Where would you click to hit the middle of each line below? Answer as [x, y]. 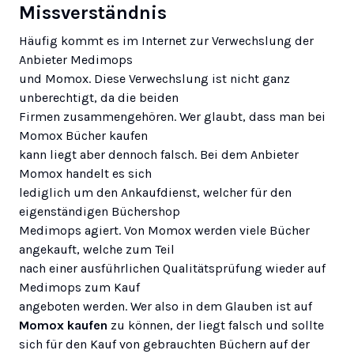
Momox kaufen [63, 325]
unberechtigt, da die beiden [99, 97]
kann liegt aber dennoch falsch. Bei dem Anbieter [159, 154]
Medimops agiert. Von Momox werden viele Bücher [164, 230]
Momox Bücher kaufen [83, 135]
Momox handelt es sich [85, 173]
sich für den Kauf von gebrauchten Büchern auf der [164, 344]
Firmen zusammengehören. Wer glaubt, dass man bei [172, 116]
